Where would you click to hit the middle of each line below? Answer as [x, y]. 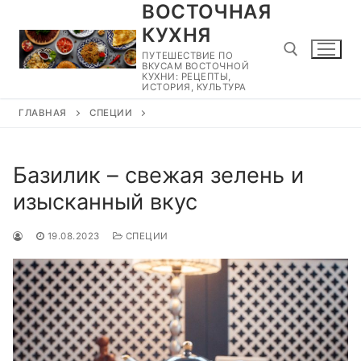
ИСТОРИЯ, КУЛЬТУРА [194, 87]
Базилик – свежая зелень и [158, 175]
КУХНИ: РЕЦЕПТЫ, [187, 77]
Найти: [310, 117]
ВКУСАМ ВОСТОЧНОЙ [196, 66]
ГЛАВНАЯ [43, 113]
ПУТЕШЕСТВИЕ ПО [188, 56]
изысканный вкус [105, 201]
